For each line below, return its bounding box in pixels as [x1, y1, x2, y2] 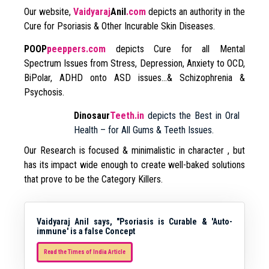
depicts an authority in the [146, 6, 245, 18]
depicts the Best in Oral [147, 109, 240, 121]
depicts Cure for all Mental [106, 43, 245, 55]
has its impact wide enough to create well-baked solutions [24, 159, 245, 171]
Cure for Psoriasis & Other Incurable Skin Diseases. [24, 20, 215, 32]
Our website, [24, 6, 73, 18]
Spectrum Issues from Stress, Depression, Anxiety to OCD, [24, 58, 245, 70]
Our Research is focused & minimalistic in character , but [24, 144, 245, 156]
